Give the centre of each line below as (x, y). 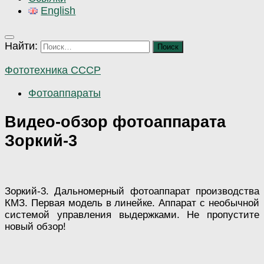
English (58, 11)
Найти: (21, 46)
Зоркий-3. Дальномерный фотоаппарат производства (132, 191)
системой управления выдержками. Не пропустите (132, 214)
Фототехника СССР (53, 70)
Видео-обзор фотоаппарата (115, 122)
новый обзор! (35, 226)
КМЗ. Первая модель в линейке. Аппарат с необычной (132, 203)
